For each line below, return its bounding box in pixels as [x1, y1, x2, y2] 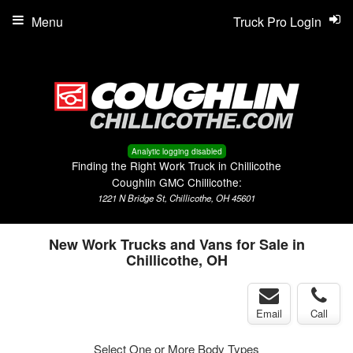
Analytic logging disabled [131, 146, 222, 157]
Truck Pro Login [233, 13, 321, 31]
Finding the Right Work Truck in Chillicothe [72, 158, 281, 173]
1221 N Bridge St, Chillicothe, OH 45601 [98, 191, 255, 204]
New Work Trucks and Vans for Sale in [48, 234, 305, 255]
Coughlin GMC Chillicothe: [111, 174, 242, 190]
